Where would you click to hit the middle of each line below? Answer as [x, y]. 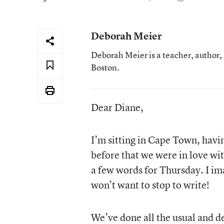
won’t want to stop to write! [150, 185]
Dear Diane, [117, 107]
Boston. [105, 67]
